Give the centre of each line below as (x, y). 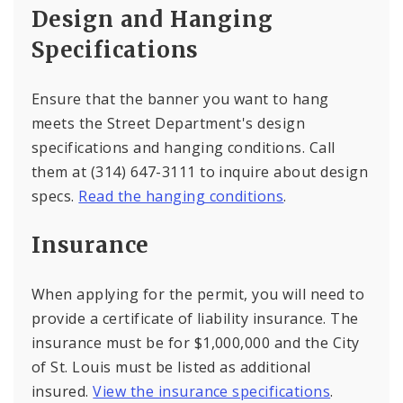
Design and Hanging (152, 19)
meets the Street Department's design (169, 123)
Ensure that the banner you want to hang (180, 99)
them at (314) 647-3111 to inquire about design (200, 171)
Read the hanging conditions (181, 196)
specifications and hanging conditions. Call (184, 147)
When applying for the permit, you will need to (198, 294)
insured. (63, 391)
